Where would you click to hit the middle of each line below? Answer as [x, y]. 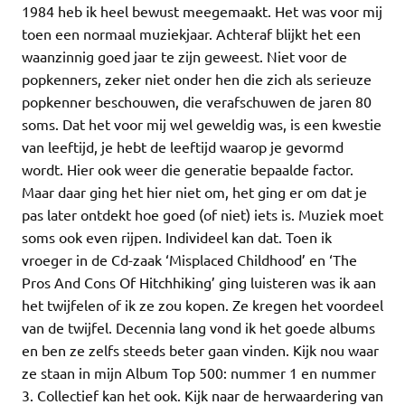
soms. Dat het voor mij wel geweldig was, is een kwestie [202, 124]
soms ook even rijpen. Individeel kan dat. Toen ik [177, 237]
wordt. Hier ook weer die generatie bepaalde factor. [188, 170]
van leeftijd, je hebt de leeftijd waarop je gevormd [183, 147]
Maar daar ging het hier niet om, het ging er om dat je [194, 192]
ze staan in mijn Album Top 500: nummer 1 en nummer [199, 373]
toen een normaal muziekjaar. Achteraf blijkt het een [191, 34]
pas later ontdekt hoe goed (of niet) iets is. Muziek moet [202, 215]
